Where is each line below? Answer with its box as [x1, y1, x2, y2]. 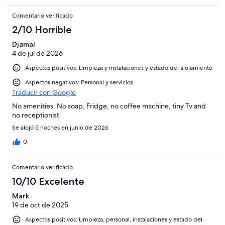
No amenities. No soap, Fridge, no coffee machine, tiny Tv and [12, 101, 206, 110]
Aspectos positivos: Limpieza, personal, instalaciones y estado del [25, 215, 202, 223]
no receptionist [12, 110, 59, 120]
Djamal [12, 39, 35, 49]
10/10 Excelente [12, 175, 84, 187]
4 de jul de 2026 [12, 48, 63, 58]
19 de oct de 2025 [12, 200, 68, 209]
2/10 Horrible [12, 23, 72, 36]
